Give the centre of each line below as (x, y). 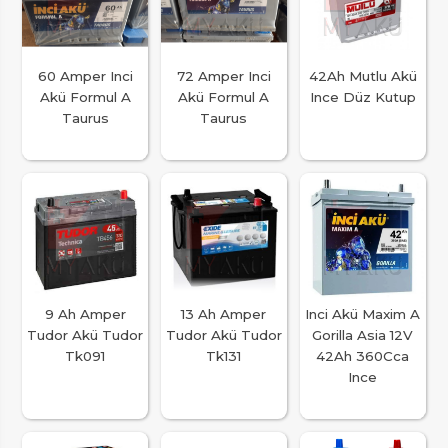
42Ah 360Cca (363, 356)
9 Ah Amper (85, 314)
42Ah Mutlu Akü (362, 75)
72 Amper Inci (223, 75)
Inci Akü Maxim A (363, 314)
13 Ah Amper (224, 314)
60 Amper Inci (85, 75)
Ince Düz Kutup (362, 96)
